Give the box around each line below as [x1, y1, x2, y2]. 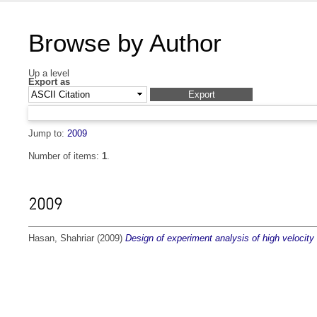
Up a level [28, 68, 69, 79]
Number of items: [28, 151, 102, 162]
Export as [28, 76, 70, 87]
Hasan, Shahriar [28, 233, 94, 244]
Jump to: [28, 128, 67, 139]
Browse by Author [28, 29, 221, 57]
